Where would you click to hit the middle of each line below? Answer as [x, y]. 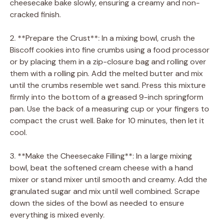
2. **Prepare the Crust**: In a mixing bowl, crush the [102, 38]
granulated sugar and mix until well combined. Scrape [105, 191]
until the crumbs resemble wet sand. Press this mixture [108, 85]
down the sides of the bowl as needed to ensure [97, 203]
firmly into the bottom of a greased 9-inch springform [107, 97]
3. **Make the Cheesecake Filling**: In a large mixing [101, 156]
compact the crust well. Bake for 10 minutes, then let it [107, 120]
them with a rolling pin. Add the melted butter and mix [106, 73]
